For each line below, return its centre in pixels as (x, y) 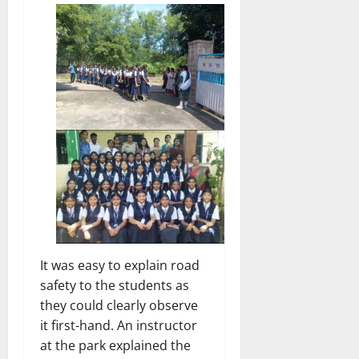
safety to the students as (115, 286)
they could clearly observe (119, 306)
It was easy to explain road (120, 266)
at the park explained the (115, 346)
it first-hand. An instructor (119, 326)
